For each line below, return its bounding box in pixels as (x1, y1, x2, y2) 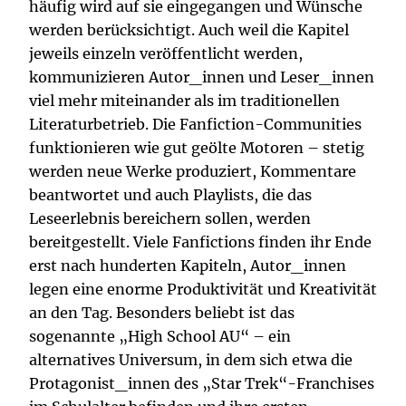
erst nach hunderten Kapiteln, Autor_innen (29, 256, 346, 275)
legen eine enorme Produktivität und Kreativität (29, 280, 377, 299)
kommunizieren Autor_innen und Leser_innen (29, 68, 374, 87)
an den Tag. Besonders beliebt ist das (29, 304, 295, 323)
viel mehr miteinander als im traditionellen (29, 92, 340, 111)
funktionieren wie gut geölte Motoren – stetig (29, 139, 364, 158)
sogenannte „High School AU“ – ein (29, 327, 291, 346)
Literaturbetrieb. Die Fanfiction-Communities (29, 115, 362, 134)
